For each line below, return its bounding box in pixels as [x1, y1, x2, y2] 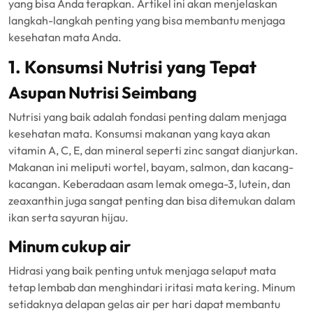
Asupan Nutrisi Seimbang [8, 82, 197, 103]
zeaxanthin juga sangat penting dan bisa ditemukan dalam [8, 194, 296, 208]
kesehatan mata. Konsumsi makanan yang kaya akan [8, 126, 270, 140]
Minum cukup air [8, 236, 131, 256]
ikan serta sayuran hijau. [8, 210, 129, 224]
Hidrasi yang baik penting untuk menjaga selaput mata [8, 263, 276, 277]
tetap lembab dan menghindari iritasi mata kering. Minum [8, 280, 296, 294]
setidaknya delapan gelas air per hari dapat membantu [8, 297, 280, 311]
